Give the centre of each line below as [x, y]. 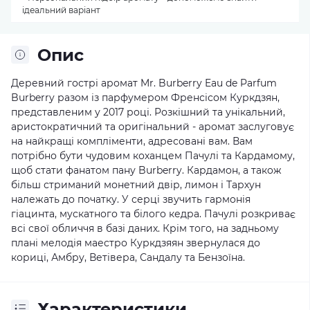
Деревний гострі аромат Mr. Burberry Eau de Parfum [144, 83]
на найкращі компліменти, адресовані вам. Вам [132, 141]
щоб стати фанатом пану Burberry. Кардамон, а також [146, 170]
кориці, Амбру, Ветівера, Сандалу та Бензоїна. [128, 257]
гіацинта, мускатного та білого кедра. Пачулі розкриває [153, 213]
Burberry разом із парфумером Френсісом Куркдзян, [145, 97]
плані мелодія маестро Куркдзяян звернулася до [136, 243]
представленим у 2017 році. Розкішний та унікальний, [148, 112]
